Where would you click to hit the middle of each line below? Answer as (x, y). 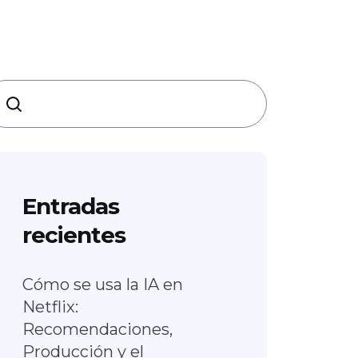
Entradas (71, 206)
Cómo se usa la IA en (103, 284)
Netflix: (50, 307)
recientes (74, 235)
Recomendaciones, (97, 329)
